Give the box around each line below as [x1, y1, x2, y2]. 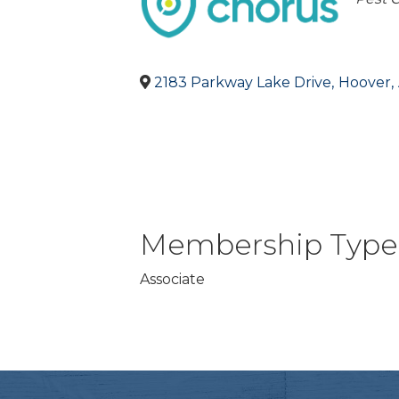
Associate [140, 270, 205, 288]
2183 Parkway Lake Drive [154, 73, 331, 91]
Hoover [338, 73, 391, 91]
